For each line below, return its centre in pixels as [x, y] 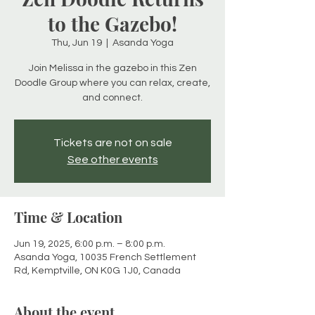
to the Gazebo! [112, 23]
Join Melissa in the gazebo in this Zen [112, 68]
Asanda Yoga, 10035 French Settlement [105, 257]
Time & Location [68, 217]
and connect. [112, 97]
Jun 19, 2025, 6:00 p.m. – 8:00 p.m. [90, 244]
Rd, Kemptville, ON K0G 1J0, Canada [97, 270]
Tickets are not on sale [112, 142]
